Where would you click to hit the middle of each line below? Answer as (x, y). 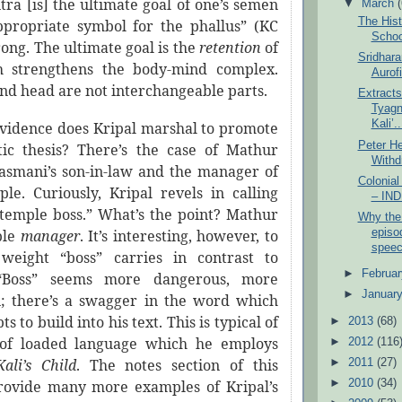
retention (232, 48)
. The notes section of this (177, 366)
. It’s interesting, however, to (179, 236)
